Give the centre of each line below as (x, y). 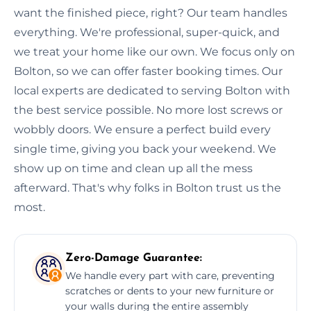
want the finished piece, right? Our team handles (151, 12)
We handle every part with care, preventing (170, 275)
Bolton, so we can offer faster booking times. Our (148, 71)
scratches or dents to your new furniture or (170, 291)
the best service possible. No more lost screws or (148, 110)
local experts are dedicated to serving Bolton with (152, 90)
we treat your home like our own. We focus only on (154, 51)
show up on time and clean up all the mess (133, 168)
